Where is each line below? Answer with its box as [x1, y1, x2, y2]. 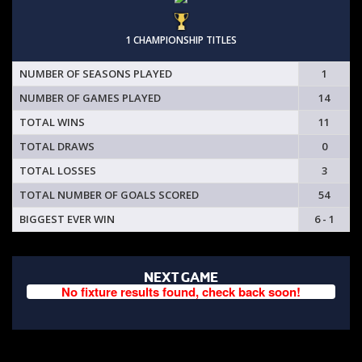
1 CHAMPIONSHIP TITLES [125, 33, 237, 47]
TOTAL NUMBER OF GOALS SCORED [19, 187, 199, 202]
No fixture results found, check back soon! [61, 283, 301, 301]
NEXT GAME [144, 270, 218, 285]
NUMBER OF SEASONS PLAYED [19, 66, 172, 81]
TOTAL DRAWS [19, 139, 95, 154]
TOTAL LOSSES [19, 163, 96, 178]
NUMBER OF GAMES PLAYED [19, 90, 161, 105]
